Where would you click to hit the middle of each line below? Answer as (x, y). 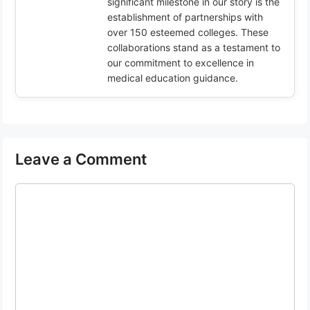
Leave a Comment (81, 159)
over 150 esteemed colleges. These (188, 33)
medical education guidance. (173, 78)
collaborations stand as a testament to (194, 48)
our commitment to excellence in (181, 63)
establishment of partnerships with (185, 17)
